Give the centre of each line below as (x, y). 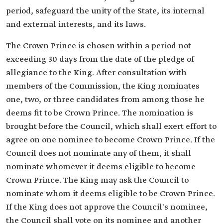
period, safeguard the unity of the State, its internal (105, 11)
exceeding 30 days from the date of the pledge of (100, 59)
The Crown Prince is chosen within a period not (99, 46)
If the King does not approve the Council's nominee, (107, 207)
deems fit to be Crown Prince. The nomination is (100, 113)
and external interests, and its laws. (76, 25)
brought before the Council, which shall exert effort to (111, 127)
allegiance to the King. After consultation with (96, 73)
